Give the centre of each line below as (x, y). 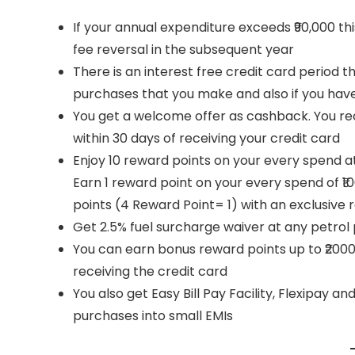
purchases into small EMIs (153, 315)
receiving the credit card (150, 271)
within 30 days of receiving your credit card (206, 138)
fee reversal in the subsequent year (183, 49)
